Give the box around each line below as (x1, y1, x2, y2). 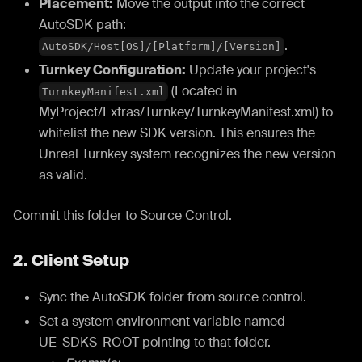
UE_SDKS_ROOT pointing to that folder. (39, 333, 271, 351)
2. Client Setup (13, 249, 129, 271)
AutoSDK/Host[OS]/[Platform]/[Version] (42, 40, 282, 53)
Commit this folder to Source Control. (13, 206, 232, 224)
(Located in (168, 82, 238, 99)
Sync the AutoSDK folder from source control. (39, 288, 306, 305)
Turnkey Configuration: (39, 61, 186, 78)
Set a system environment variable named (39, 312, 285, 330)
